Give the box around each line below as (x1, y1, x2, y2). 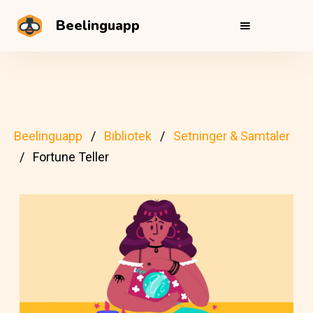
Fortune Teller (33, 150, 109, 164)
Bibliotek (104, 129, 152, 143)
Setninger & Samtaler (173, 129, 290, 143)
